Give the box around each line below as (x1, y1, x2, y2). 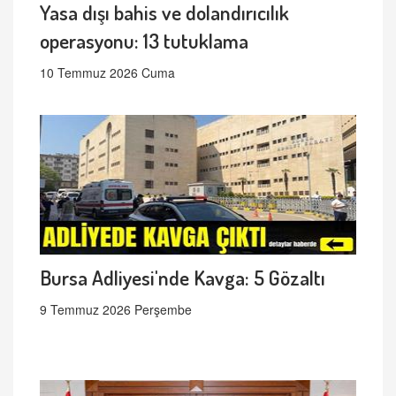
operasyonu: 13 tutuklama (40, 27, 248, 54)
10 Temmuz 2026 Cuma (40, 64, 175, 82)
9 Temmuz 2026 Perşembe (40, 301, 192, 319)
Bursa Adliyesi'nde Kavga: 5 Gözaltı (40, 264, 325, 291)
